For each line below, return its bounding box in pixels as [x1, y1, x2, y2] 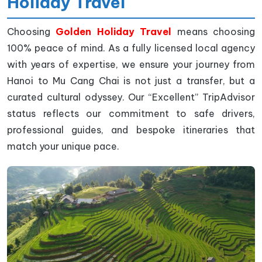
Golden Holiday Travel [56, 26, 172, 37]
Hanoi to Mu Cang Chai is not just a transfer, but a [7, 75, 255, 87]
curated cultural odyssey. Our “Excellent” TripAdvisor [7, 91, 255, 103]
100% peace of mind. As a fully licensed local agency [7, 42, 255, 54]
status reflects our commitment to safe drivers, [7, 108, 255, 119]
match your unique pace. [7, 140, 119, 152]
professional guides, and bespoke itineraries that [7, 124, 255, 136]
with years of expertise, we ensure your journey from [7, 58, 255, 70]
